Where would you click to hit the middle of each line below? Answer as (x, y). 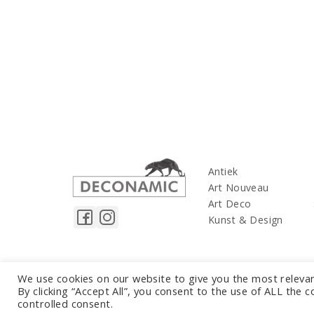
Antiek (223, 171)
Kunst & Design (246, 220)
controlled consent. (65, 303)
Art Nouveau (239, 187)
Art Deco (230, 204)
